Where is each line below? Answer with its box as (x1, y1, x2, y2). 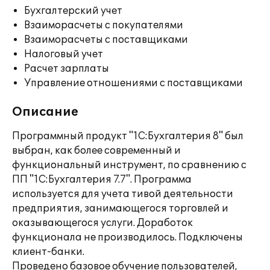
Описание (12, 105, 78, 119)
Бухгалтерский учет (24, 5, 122, 17)
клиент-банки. (12, 246, 84, 258)
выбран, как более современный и (12, 145, 181, 157)
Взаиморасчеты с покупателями (24, 19, 183, 31)
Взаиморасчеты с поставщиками (24, 34, 188, 46)
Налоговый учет (24, 48, 103, 60)
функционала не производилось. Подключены (12, 231, 243, 243)
